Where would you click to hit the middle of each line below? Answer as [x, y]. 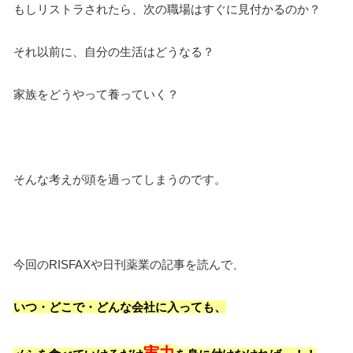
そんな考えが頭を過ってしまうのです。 [120, 180]
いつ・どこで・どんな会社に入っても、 [120, 307]
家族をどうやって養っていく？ [96, 95]
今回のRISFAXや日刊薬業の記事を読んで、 [129, 265]
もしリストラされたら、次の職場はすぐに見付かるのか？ [167, 9]
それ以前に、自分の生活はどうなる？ [114, 52]
